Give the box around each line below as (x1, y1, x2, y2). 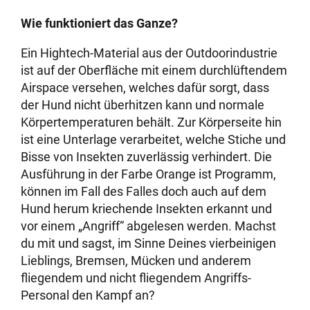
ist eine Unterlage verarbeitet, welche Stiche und (21, 132, 286, 147)
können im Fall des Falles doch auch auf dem (21, 184, 267, 199)
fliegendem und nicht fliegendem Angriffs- (21, 271, 252, 286)
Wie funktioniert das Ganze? (21, 16, 179, 31)
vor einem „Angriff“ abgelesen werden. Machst (21, 219, 277, 234)
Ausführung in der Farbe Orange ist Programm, (21, 167, 277, 182)
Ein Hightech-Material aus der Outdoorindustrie (21, 46, 278, 61)
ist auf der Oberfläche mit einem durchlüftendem (21, 63, 288, 78)
